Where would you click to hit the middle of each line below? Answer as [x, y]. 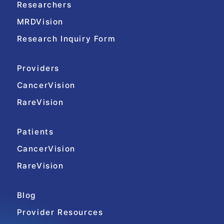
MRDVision [40, 21]
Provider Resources [60, 212]
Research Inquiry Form [66, 38]
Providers [38, 68]
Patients [35, 131]
